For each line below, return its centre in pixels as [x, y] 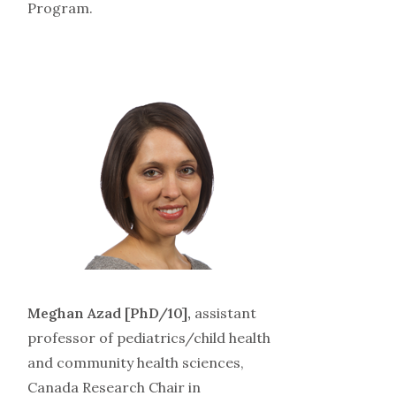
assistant [225, 313]
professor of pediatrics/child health [148, 338]
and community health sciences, [135, 363]
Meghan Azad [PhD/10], [110, 313]
